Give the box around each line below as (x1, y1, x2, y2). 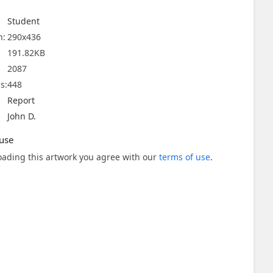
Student (7, 15, 40, 27)
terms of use (159, 151, 210, 163)
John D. (7, 110, 36, 122)
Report (7, 94, 35, 106)
